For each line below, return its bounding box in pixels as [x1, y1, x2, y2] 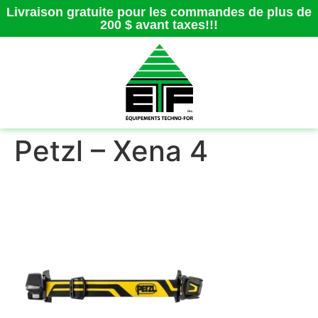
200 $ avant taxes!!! [100, 18, 218, 32]
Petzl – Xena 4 [14, 133, 208, 168]
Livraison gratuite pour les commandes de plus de [6, 5, 312, 19]
